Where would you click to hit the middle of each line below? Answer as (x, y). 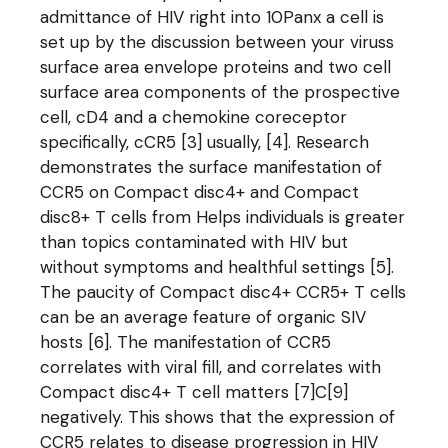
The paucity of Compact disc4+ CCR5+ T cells (223, 292)
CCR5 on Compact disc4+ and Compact (200, 192)
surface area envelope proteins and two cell (216, 67)
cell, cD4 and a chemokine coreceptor (194, 117)
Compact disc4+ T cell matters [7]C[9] (194, 392)
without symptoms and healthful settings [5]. (217, 267)
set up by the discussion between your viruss (217, 42)
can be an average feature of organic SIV (203, 317)
